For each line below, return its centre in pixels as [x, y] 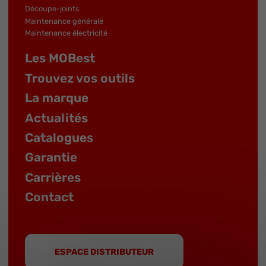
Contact [49, 197]
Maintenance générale [64, 21]
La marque [57, 98]
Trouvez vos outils [80, 78]
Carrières [53, 177]
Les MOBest [60, 58]
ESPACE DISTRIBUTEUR [104, 251]
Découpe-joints [52, 9]
